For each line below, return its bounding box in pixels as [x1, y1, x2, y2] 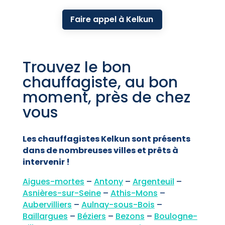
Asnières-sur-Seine [22, 187, 101, 199]
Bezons [115, 210, 145, 222]
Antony [93, 176, 123, 188]
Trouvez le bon [22, 57, 131, 78]
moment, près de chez [22, 87, 190, 108]
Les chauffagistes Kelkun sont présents [22, 133, 190, 145]
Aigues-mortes [22, 176, 84, 188]
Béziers [77, 210, 106, 222]
